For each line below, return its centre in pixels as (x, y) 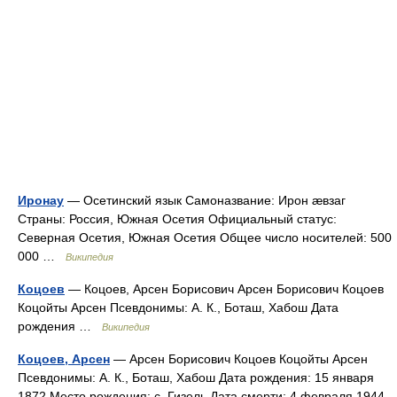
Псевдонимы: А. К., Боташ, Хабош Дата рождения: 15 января (196, 378)
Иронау (41, 200)
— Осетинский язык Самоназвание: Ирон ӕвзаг (205, 200)
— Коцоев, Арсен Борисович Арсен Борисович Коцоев (224, 289)
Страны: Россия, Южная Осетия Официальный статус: (177, 219)
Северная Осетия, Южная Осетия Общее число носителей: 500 (205, 237)
